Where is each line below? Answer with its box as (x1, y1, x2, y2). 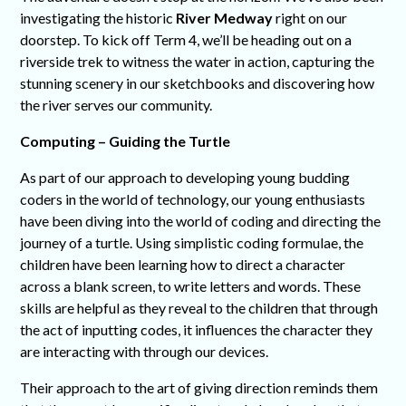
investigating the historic (20, 9, 177, 27)
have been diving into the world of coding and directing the (20, 212, 382, 230)
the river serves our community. (20, 96, 213, 114)
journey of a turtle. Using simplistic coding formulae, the (20, 234, 364, 252)
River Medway (176, 9, 274, 27)
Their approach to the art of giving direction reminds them (20, 379, 379, 397)
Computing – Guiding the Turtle (20, 132, 231, 150)
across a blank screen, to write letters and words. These (20, 277, 362, 295)
